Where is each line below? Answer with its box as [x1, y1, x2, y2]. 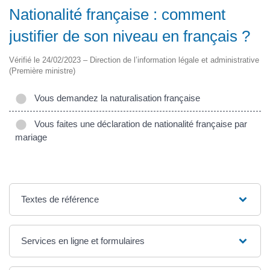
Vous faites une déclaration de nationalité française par [30, 119, 247, 130]
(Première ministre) [9, 66, 75, 76]
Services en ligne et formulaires [21, 236, 145, 246]
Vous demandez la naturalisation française [30, 93, 200, 104]
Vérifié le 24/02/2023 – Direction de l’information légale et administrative [9, 55, 259, 65]
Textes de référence [21, 194, 99, 205]
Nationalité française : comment [9, 5, 225, 24]
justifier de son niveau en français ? [9, 27, 250, 46]
